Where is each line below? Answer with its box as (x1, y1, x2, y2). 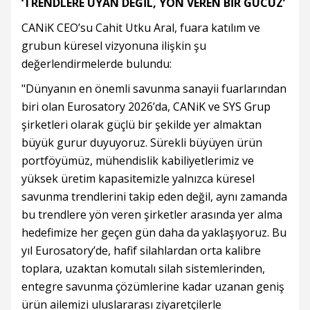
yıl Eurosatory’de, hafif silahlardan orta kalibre (21, 243, 261, 259)
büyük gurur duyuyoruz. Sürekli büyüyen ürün (21, 135, 262, 151)
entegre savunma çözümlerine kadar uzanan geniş (21, 279, 284, 295)
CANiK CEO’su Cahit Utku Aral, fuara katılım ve (21, 20, 260, 36)
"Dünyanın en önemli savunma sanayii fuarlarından (21, 81, 286, 97)
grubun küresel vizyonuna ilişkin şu (21, 38, 206, 54)
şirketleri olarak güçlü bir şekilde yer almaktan (21, 117, 262, 133)
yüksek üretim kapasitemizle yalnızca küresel (21, 171, 255, 187)
